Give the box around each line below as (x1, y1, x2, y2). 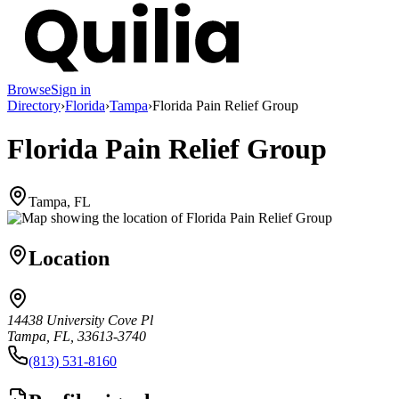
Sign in (51, 81, 91, 97)
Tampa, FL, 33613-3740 (7, 329, 146, 345)
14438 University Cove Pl (7, 313, 153, 329)
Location (28, 246, 110, 270)
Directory (7, 97, 61, 113)
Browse (7, 81, 51, 97)
